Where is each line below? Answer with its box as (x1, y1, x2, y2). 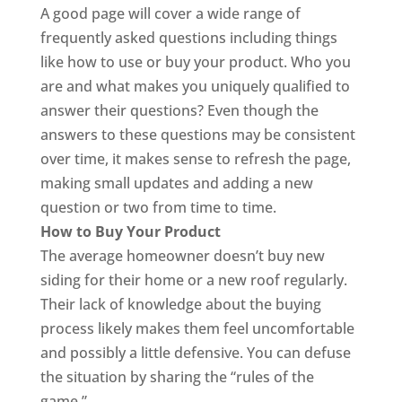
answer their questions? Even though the (39, 100, 319, 120)
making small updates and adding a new (39, 173, 313, 193)
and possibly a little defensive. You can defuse (39, 343, 351, 363)
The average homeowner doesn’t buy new (39, 246, 325, 266)
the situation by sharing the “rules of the (39, 367, 314, 387)
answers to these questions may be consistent (39, 125, 355, 144)
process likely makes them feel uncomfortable (39, 319, 354, 338)
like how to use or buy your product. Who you (39, 52, 351, 72)
